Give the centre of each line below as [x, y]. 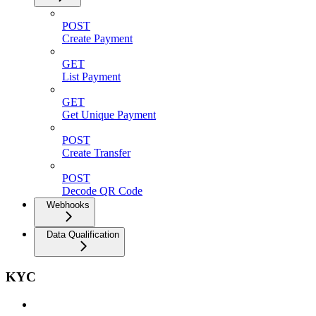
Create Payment [97, 38]
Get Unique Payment [109, 114]
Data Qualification [83, 234]
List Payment [91, 76]
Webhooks [68, 205]
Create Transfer [96, 152]
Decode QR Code [102, 190]
